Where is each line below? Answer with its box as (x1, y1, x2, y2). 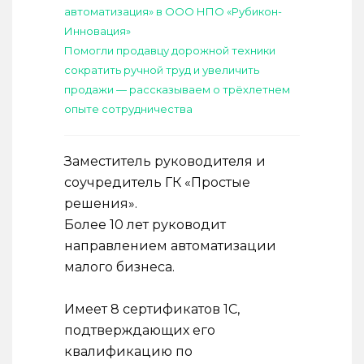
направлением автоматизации (64, 238, 276, 253)
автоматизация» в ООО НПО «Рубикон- (64, 5, 282, 18)
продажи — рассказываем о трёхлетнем (64, 83, 290, 96)
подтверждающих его (64, 323, 215, 338)
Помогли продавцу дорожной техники (64, 44, 275, 57)
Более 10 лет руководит (64, 217, 226, 232)
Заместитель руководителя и (64, 154, 266, 169)
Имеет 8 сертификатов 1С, (64, 301, 240, 317)
